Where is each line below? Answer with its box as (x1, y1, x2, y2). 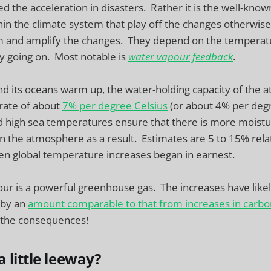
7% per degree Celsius (62, 99, 168, 113)
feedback (192, 50, 233, 64)
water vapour (128, 50, 190, 64)
